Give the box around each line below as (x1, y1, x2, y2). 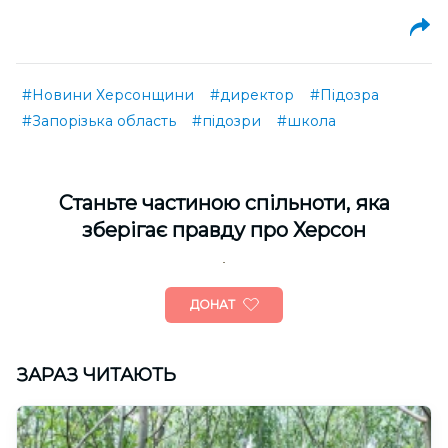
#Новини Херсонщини (22, 85, 194, 104)
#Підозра (310, 85, 379, 104)
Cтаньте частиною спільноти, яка (58, 190, 390, 215)
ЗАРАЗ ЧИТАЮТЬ (16, 363, 176, 386)
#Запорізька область (22, 111, 176, 130)
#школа (277, 111, 336, 130)
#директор (210, 85, 294, 104)
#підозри (192, 111, 261, 130)
